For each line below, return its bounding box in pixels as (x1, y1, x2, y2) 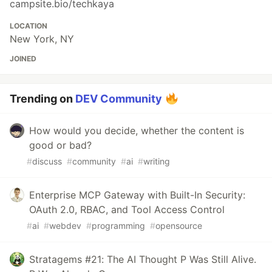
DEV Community (75, 92, 162, 105)
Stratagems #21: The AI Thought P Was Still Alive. (29, 253, 256, 265)
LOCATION (10, 21, 47, 30)
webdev (49, 220, 81, 231)
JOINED (10, 53, 36, 63)
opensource (155, 220, 202, 231)
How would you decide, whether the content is (29, 124, 244, 137)
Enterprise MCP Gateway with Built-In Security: (29, 188, 245, 201)
